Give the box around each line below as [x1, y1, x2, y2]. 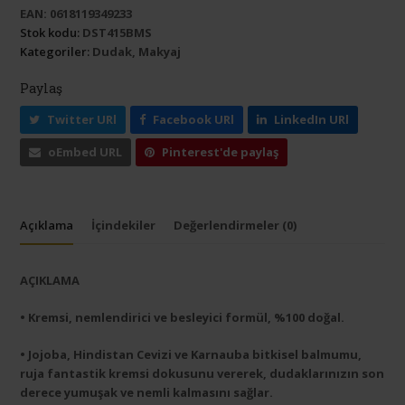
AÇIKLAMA [20, 272, 80, 289]
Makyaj [138, 43, 182, 61]
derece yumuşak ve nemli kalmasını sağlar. [20, 384, 274, 401]
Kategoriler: [20, 43, 90, 61]
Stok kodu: [20, 24, 80, 42]
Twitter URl [47, 111, 118, 128]
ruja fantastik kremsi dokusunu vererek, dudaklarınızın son [20, 365, 385, 382]
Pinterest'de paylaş [162, 144, 279, 161]
